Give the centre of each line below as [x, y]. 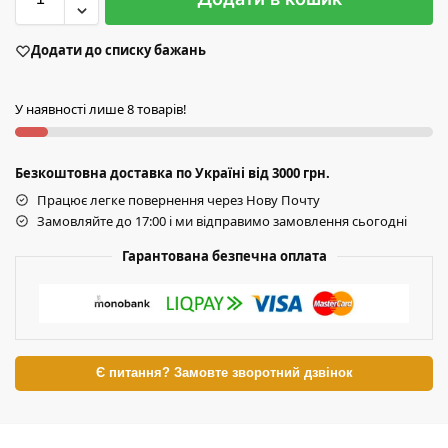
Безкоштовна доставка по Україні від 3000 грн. [172, 172]
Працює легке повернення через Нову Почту [178, 199]
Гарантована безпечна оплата [224, 255]
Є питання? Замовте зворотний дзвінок [224, 372]
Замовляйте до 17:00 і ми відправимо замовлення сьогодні [222, 220]
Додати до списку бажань [118, 50]
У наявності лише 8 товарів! [101, 108]
